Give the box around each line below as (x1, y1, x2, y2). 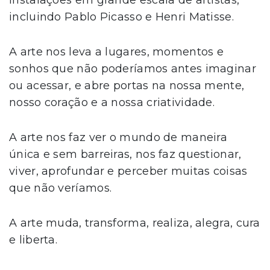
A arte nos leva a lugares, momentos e (9, 45, 224, 58)
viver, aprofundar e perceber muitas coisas (9, 164, 248, 178)
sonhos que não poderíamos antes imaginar (9, 61, 256, 75)
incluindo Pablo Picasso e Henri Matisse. (9, 10, 234, 24)
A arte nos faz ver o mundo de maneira (9, 130, 228, 144)
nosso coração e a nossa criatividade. (9, 95, 215, 109)
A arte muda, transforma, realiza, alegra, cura (9, 216, 260, 230)
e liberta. (9, 233, 58, 246)
